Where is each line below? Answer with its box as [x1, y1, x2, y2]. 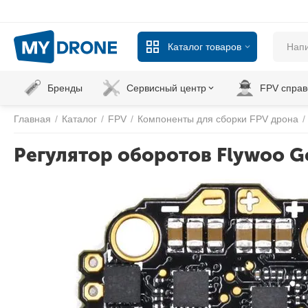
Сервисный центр [126, 82, 206, 93]
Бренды [47, 82, 82, 93]
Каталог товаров [168, 41, 241, 52]
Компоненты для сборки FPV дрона [137, 113, 298, 124]
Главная [14, 113, 51, 124]
